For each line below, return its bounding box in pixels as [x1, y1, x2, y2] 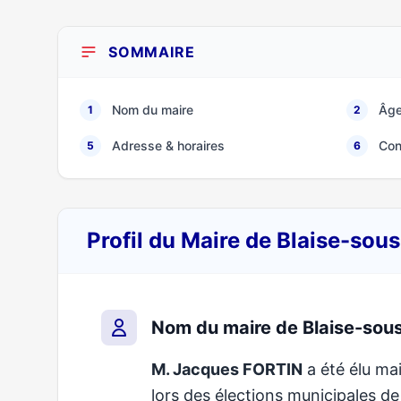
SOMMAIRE [108, 43, 195, 61]
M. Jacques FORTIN [151, 360, 303, 379]
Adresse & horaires [112, 138, 225, 153]
